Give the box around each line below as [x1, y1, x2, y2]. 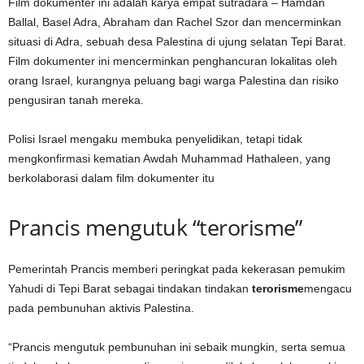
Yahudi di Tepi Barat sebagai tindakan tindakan [8, 282, 252, 295]
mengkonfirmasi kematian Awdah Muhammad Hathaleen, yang [8, 152, 331, 165]
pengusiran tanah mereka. [8, 93, 144, 106]
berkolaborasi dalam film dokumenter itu [8, 171, 214, 184]
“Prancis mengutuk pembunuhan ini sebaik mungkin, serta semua [8, 340, 345, 353]
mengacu [304, 282, 352, 295]
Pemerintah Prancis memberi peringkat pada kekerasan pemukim [8, 262, 345, 275]
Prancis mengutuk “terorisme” [8, 212, 302, 242]
